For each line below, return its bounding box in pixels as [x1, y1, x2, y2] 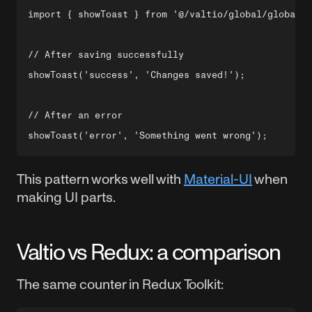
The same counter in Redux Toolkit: [17, 276, 224, 292]
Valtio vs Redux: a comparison [17, 239, 281, 265]
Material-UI [184, 171, 252, 187]
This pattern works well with [17, 171, 184, 187]
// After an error [28, 110, 123, 120]
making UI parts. [17, 189, 116, 205]
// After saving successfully [28, 49, 184, 60]
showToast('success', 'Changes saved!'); [28, 70, 245, 80]
